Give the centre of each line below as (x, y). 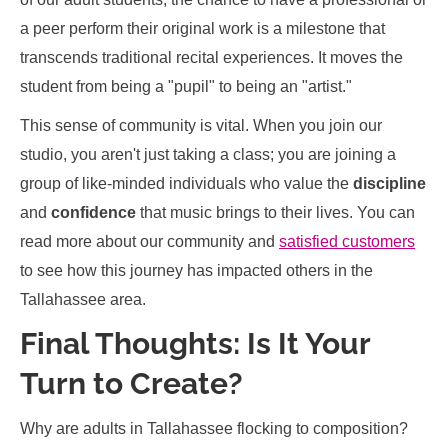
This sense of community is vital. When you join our (201, 125)
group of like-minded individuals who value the (186, 183)
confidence (93, 212)
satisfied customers (347, 241)
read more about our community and (149, 241)
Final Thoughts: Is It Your (195, 343)
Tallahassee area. (83, 299)
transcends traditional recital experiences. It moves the (211, 57)
